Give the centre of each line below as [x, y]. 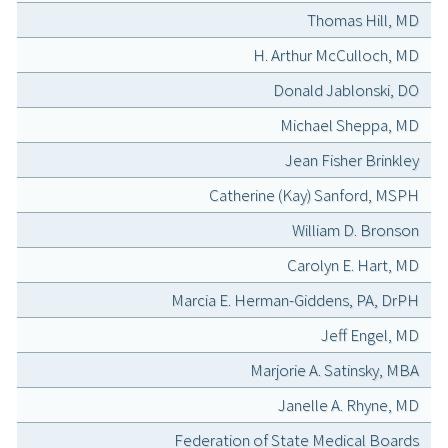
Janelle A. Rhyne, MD [348, 405]
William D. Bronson [355, 230]
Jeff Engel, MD [370, 335]
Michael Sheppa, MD [349, 125]
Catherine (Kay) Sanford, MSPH [314, 195]
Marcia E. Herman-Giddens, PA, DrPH [295, 300]
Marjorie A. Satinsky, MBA [334, 370]
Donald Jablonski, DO [346, 90]
